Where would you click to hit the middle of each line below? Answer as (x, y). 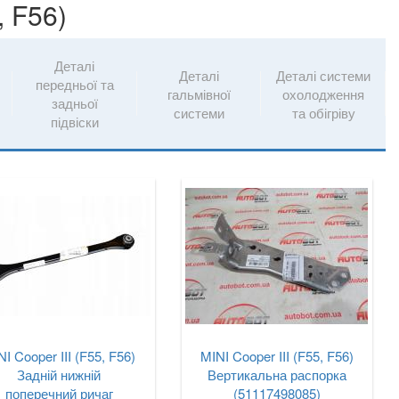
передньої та (74, 84)
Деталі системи (324, 75)
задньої (74, 103)
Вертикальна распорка (277, 375)
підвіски (74, 122)
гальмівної (199, 94)
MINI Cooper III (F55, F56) (277, 356)
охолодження (324, 94)
